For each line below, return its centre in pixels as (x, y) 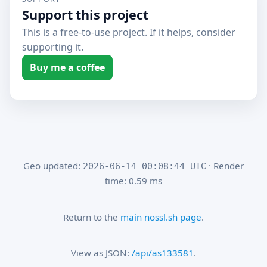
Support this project (85, 15)
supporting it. (53, 47)
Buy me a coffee (67, 67)
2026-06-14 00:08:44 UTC (144, 167)
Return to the (91, 217)
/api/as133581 (162, 252)
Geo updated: (53, 166)
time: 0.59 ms (133, 181)
